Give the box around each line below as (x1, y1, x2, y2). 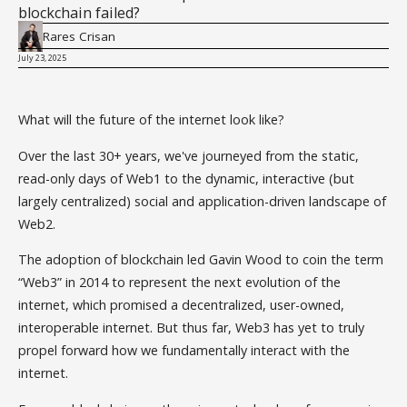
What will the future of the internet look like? (18, 111, 285, 129)
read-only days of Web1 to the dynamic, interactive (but (18, 169, 355, 187)
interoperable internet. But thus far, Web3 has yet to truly (18, 319, 365, 337)
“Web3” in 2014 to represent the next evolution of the (18, 273, 342, 292)
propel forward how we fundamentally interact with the (18, 342, 351, 360)
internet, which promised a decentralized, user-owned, (18, 296, 345, 314)
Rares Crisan (43, 27, 116, 45)
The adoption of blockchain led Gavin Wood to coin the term (18, 251, 384, 269)
